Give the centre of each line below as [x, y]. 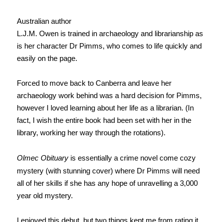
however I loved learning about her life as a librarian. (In [105, 108]
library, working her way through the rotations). [91, 133]
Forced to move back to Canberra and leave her [94, 83]
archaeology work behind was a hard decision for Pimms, [109, 96]
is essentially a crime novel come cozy [132, 158]
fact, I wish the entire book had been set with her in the [104, 120]
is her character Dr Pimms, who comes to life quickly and [109, 46]
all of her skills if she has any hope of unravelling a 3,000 [107, 183]
